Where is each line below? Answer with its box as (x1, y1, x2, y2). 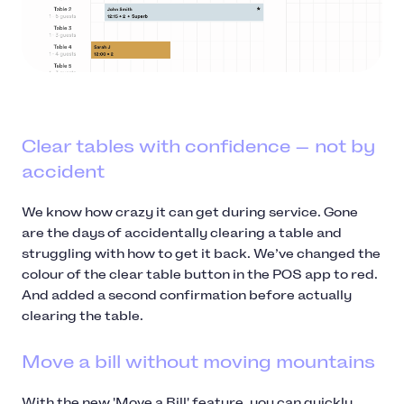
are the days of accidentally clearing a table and (22, 225, 342, 241)
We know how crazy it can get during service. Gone (22, 204, 358, 220)
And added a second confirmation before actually (22, 287, 352, 303)
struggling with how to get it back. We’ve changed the (22, 245, 381, 262)
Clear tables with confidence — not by (22, 134, 376, 157)
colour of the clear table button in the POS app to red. (22, 266, 378, 282)
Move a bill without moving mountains (22, 350, 380, 372)
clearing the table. (22, 308, 146, 324)
